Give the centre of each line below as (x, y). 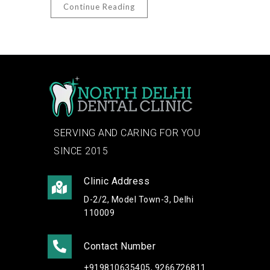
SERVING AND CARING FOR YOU (127, 133)
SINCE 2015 (81, 151)
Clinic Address (117, 181)
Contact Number (120, 246)
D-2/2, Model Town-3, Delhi (139, 199)
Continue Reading (99, 7)
